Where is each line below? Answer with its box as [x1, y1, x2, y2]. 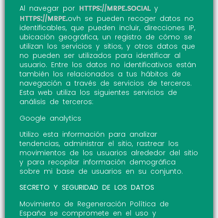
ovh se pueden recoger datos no [68, 14, 194, 24]
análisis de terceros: [19, 97, 93, 107]
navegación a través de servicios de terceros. [19, 78, 192, 89]
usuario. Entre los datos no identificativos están [19, 60, 196, 70]
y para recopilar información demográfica [19, 157, 176, 167]
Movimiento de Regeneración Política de [19, 199, 169, 209]
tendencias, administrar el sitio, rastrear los [19, 139, 179, 148]
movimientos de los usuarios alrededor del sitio [19, 148, 198, 158]
